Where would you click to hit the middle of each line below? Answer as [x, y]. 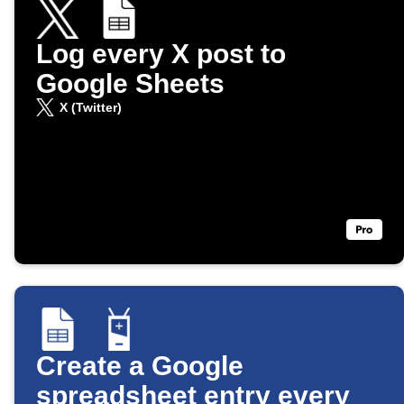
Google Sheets [130, 84]
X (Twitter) [90, 108]
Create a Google [140, 366]
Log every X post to [161, 54]
